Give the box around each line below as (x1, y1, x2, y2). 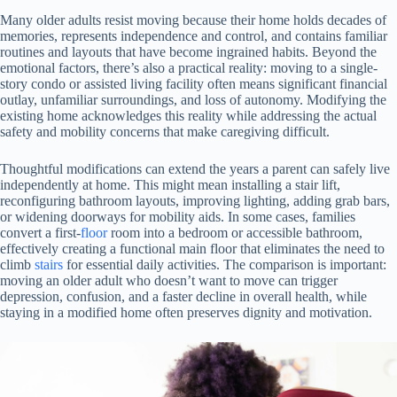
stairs (35, 256, 63, 272)
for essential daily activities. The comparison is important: (63, 256, 386, 272)
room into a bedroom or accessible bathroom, (107, 224, 362, 240)
